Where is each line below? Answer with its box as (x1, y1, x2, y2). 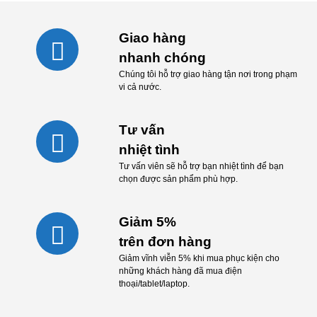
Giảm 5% (118, 214, 176, 229)
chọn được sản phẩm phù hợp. (118, 174, 238, 184)
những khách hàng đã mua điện (118, 266, 242, 276)
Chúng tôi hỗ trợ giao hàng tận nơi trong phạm (118, 69, 297, 79)
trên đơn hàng (118, 234, 212, 249)
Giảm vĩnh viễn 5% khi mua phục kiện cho (118, 253, 279, 263)
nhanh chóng (118, 50, 206, 65)
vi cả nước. (118, 82, 161, 92)
